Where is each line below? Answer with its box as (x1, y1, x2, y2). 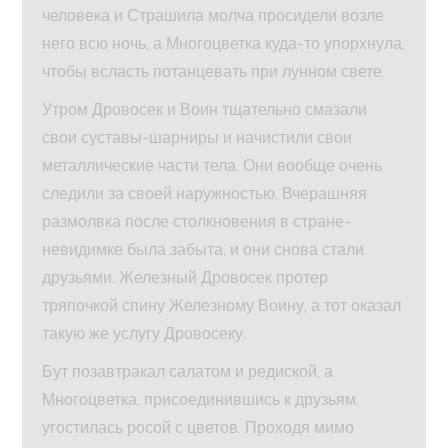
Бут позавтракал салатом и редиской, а (42, 360, 334, 381)
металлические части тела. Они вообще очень (42, 154, 383, 175)
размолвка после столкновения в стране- (42, 210, 352, 231)
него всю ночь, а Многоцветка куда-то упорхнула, (42, 32, 406, 53)
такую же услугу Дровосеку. (42, 322, 247, 343)
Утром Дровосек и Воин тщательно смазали (42, 98, 368, 119)
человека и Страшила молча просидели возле (42, 4, 385, 25)
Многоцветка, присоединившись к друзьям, (42, 388, 360, 409)
